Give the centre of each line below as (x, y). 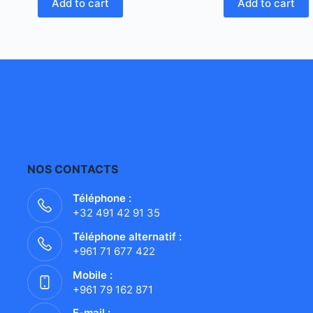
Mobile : (93, 275)
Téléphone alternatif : (128, 236)
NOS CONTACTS (73, 169)
